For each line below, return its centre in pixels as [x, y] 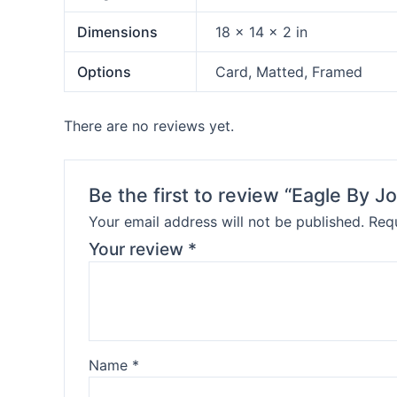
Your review [138, 249]
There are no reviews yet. [149, 125]
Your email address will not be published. [226, 221]
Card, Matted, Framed [289, 71]
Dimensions [118, 31]
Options [105, 71]
